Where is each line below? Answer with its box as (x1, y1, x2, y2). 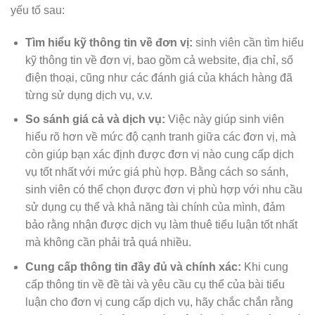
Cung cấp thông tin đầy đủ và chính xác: (25, 260, 241, 273)
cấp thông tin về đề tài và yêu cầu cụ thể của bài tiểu (25, 278, 285, 290)
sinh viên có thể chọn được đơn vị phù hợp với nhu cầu (25, 184, 302, 196)
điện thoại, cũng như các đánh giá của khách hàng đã (25, 71, 292, 84)
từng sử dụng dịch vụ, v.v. (25, 89, 153, 101)
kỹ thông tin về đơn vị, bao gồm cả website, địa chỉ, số (25, 53, 293, 66)
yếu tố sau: (11, 4, 65, 16)
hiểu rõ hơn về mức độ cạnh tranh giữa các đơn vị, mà (25, 131, 296, 143)
